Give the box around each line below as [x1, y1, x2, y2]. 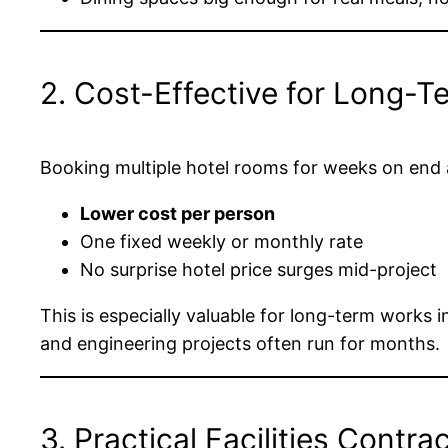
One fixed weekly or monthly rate [80, 230, 363, 252]
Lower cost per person [80, 202, 275, 224]
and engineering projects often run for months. [40, 332, 440, 354]
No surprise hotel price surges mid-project [80, 258, 437, 280]
